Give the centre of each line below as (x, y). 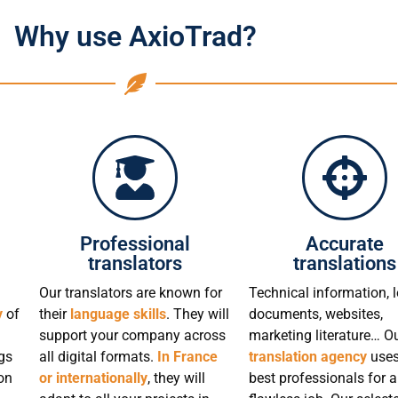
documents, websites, (316, 314)
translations (345, 263)
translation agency (310, 356)
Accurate (345, 243)
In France (187, 356)
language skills (118, 314)
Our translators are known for (131, 292)
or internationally (93, 378)
